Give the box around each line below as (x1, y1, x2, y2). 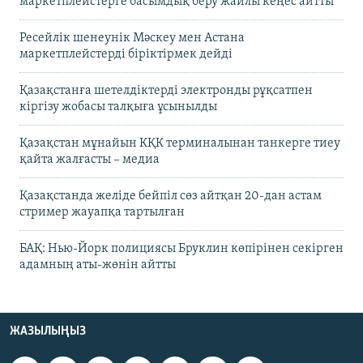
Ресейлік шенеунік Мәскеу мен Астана (19, 31, 245, 45)
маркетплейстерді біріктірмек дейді (19, 47, 233, 61)
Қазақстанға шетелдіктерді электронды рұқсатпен (19, 83, 313, 97)
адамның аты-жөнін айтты (19, 258, 176, 271)
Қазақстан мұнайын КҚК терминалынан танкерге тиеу (19, 136, 340, 150)
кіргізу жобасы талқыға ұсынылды (19, 100, 217, 113)
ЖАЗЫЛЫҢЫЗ (10, 324, 86, 338)
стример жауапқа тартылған (19, 205, 185, 219)
